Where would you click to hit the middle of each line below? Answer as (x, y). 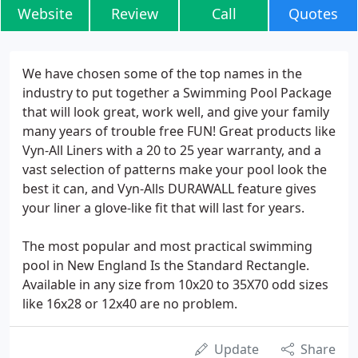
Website (45, 14)
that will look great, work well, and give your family (176, 112)
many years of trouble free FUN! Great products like (179, 131)
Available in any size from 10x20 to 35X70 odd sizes (175, 284)
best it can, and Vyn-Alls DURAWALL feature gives (169, 189)
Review (134, 14)
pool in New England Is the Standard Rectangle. (166, 265)
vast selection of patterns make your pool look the (175, 169)
